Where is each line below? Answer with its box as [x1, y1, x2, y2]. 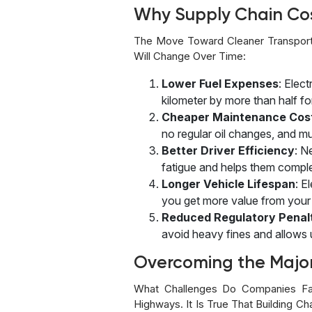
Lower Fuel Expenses [162, 76, 279, 91]
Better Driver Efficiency [162, 143, 295, 157]
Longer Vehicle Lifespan [162, 176, 295, 191]
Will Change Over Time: [134, 49, 246, 63]
